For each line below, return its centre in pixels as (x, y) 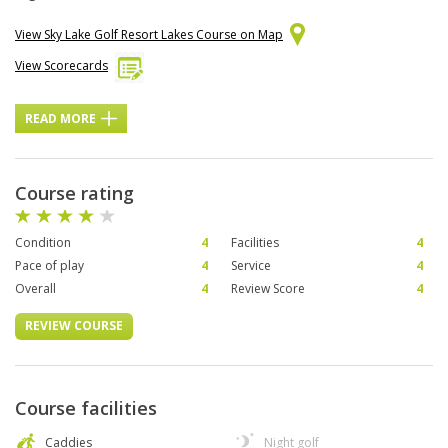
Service (250, 266)
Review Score (267, 289)
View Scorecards (61, 66)
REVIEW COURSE (74, 326)
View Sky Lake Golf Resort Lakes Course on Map (149, 35)
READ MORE (60, 119)
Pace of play (49, 266)
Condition (43, 243)
